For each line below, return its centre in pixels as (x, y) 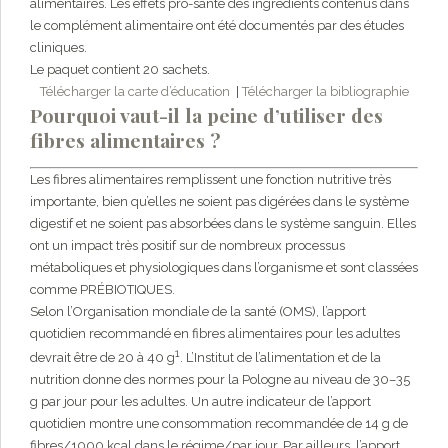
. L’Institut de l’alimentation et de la (280, 357)
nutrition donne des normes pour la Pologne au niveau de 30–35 (220, 379)
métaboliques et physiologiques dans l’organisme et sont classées (224, 267)
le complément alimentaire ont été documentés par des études (217, 25)
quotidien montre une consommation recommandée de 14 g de (219, 423)
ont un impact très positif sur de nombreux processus (187, 245)
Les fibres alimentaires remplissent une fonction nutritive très (210, 179)
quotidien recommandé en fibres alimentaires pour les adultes (215, 333)
